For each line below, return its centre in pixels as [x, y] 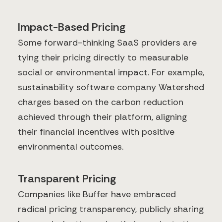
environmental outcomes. [71, 147]
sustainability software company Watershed [111, 87]
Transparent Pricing [67, 179]
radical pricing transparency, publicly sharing [111, 209]
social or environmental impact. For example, [111, 73]
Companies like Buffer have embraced [97, 194]
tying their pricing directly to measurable [103, 58]
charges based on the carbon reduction [101, 102]
